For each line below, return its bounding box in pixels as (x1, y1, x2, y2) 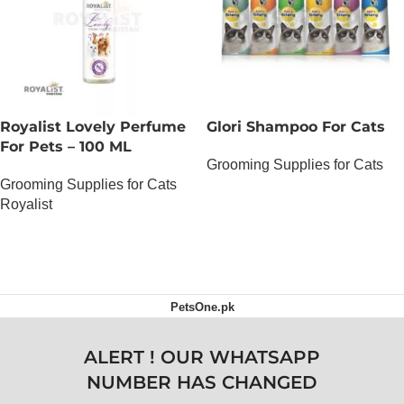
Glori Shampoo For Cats (207, 117, 385, 135)
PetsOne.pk (170, 299, 234, 314)
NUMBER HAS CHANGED (87, 371, 317, 393)
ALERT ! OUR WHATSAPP (84, 345, 320, 368)
